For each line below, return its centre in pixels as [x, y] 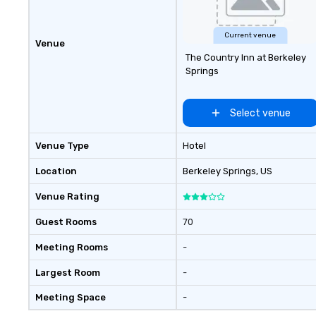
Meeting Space [71, 297]
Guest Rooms [66, 222]
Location [56, 171]
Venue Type [62, 146]
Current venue [250, 35]
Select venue [260, 113]
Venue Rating [67, 196]
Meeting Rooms [72, 247]
